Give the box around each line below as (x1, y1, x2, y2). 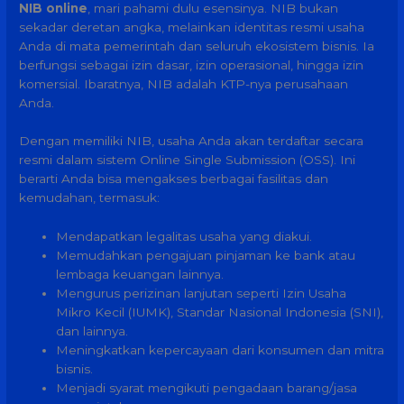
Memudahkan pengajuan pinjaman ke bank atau (56, 248, 356, 263)
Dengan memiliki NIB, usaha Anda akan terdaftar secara (19, 133, 364, 149)
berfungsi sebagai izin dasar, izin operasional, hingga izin (19, 57, 364, 72)
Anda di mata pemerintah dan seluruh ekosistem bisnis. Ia (19, 38, 375, 53)
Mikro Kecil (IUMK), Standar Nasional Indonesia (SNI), (56, 305, 384, 320)
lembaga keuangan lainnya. (56, 267, 225, 282)
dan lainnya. (56, 324, 129, 339)
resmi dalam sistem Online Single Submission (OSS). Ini (19, 152, 356, 168)
